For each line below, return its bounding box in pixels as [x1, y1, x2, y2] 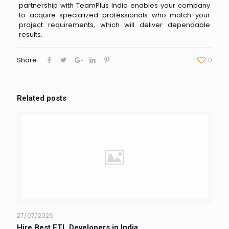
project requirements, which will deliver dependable [18, 19, 211, 30]
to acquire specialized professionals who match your [18, 10, 211, 20]
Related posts [17, 93, 66, 103]
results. [18, 29, 42, 39]
